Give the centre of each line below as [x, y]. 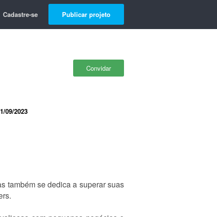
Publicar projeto [86, 14]
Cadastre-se [20, 14]
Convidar [99, 68]
